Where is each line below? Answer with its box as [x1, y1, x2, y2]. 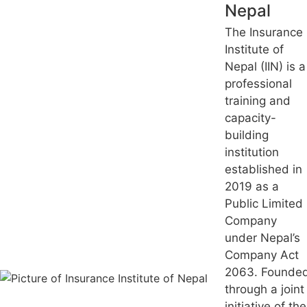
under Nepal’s [225, 231, 300, 245]
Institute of [225, 42, 284, 57]
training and [225, 94, 291, 108]
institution [225, 145, 279, 160]
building [225, 128, 269, 143]
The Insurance [225, 25, 303, 40]
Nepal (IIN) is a [225, 60, 306, 74]
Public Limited [225, 197, 303, 211]
